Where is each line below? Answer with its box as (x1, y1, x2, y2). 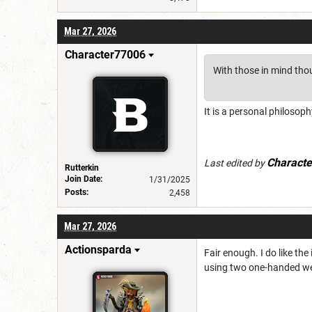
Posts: (65, 187, 88, 197)
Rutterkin (65, 162, 99, 173)
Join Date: (65, 173, 102, 184)
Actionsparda (65, 242, 132, 256)
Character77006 (65, 47, 146, 61)
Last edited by (204, 157, 267, 169)
